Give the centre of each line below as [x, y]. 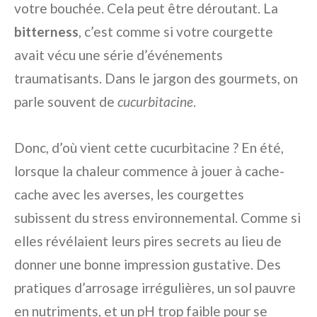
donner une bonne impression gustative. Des [148, 265]
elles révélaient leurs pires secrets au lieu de [148, 241]
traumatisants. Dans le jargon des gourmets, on [156, 79]
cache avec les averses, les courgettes [129, 195]
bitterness [46, 32]
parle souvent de [66, 102]
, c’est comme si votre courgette [176, 32]
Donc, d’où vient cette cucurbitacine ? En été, [149, 148]
